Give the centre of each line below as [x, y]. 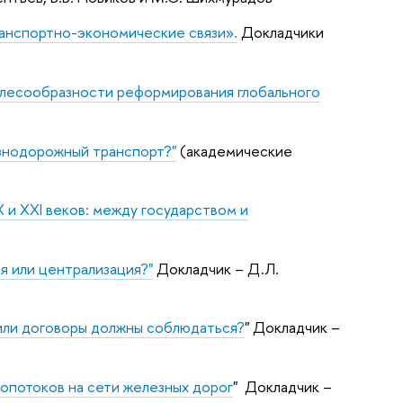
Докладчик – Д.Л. [215, 268]
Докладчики [280, 32]
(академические [234, 150]
